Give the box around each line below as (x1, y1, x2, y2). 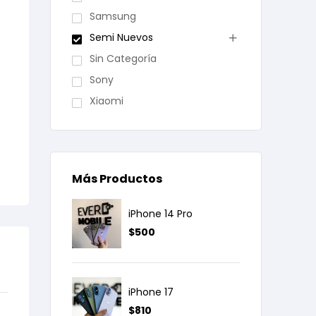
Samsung (89, 9, 136, 23)
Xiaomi (89, 94, 123, 108)
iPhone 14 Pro (128, 206, 193, 221)
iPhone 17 (128, 284, 174, 299)
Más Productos (72, 171, 162, 187)
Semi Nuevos (89, 30, 153, 44)
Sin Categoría (89, 51, 157, 66)
